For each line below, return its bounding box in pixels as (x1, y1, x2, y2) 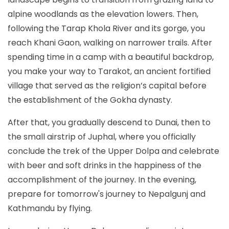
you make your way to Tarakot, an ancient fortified (8, 65, 211, 77)
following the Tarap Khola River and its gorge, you (8, 22, 205, 34)
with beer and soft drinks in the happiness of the (8, 159, 201, 171)
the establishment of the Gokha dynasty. (8, 94, 172, 106)
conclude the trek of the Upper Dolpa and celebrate (8, 145, 219, 157)
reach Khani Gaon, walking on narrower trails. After (8, 36, 212, 49)
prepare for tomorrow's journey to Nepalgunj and (8, 188, 205, 200)
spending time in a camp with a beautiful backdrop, (8, 51, 214, 63)
